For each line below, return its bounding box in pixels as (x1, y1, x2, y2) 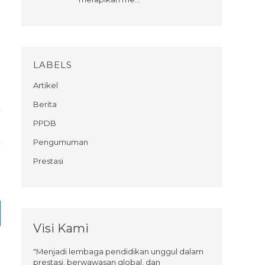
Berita (33, 99, 57, 109)
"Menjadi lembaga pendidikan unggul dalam (33, 246, 203, 256)
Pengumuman (33, 137, 88, 147)
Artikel (33, 80, 58, 90)
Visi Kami (33, 221, 89, 235)
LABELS (33, 59, 72, 70)
